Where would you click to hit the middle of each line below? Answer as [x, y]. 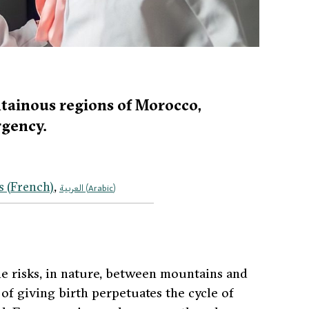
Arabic [101, 187]
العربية [71, 187]
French [30, 186]
